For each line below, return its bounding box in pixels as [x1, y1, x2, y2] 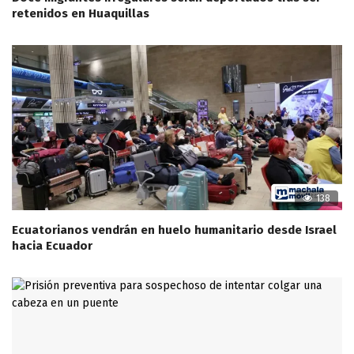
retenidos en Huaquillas [12, 6, 149, 21]
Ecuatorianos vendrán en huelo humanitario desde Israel [12, 223, 337, 238]
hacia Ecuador [12, 239, 92, 254]
